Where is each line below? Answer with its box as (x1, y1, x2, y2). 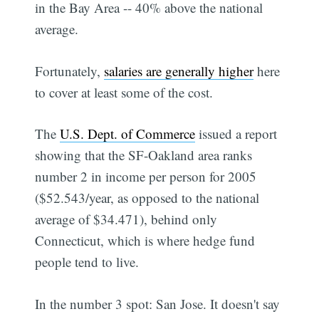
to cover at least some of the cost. (35, 83, 214, 101)
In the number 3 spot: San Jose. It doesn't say (35, 294, 281, 313)
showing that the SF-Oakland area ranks (35, 146, 253, 164)
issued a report (195, 125, 278, 143)
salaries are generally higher (104, 61, 254, 80)
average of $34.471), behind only (35, 210, 218, 229)
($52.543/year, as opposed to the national (35, 189, 260, 207)
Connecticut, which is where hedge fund (35, 231, 256, 250)
